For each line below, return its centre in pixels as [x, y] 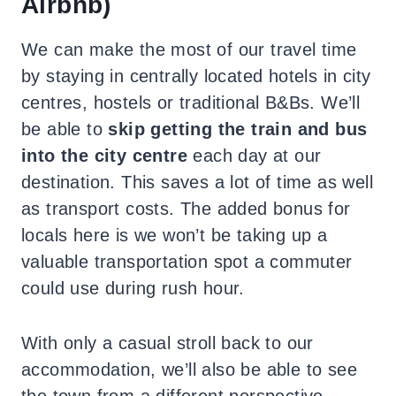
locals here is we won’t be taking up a [175, 235]
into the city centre [104, 155]
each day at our [255, 155]
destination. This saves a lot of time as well [197, 182]
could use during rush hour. [133, 288]
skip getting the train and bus [238, 129]
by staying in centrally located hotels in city [196, 76]
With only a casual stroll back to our [168, 343]
